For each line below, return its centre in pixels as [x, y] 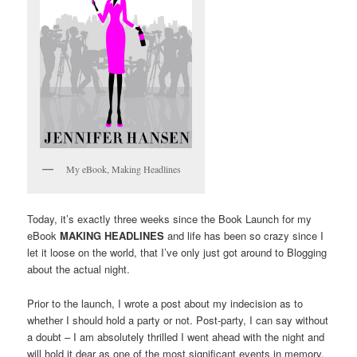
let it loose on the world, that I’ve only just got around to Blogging [177, 253]
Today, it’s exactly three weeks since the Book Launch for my [170, 219]
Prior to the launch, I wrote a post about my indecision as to [165, 303]
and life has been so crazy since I [244, 236]
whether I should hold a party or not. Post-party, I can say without [178, 320]
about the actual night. [79, 269]
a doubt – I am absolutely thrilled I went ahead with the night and [176, 336]
